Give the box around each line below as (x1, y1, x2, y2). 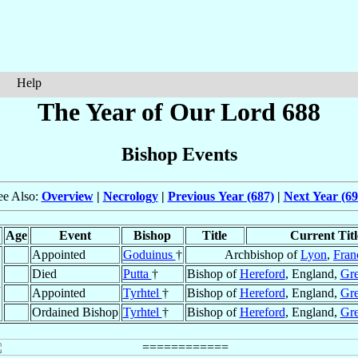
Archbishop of (225, 248, 300, 262)
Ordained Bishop (31, 305, 118, 320)
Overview (41, 189, 93, 204)
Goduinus (122, 248, 176, 262)
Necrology (102, 189, 158, 204)
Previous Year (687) (167, 189, 274, 204)
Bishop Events (121, 144, 237, 165)
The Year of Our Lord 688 (38, 97, 320, 126)
